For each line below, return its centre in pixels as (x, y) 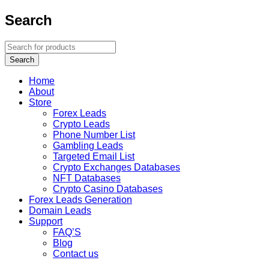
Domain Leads (60, 210)
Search (29, 20)
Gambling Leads (88, 145)
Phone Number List (94, 134)
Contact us (76, 253)
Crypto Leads (81, 124)
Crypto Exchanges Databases (116, 167)
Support (46, 221)
